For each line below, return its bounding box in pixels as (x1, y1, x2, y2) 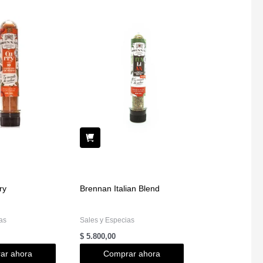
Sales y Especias (80, 215, 135, 224)
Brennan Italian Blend (80, 183, 160, 193)
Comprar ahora (103, 248, 161, 258)
